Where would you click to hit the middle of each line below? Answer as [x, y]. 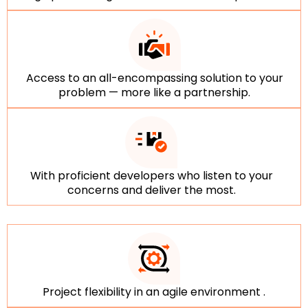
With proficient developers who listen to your [151, 175]
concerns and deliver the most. [151, 190]
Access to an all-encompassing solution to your [154, 78]
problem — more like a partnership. [154, 92]
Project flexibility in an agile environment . [154, 291]
